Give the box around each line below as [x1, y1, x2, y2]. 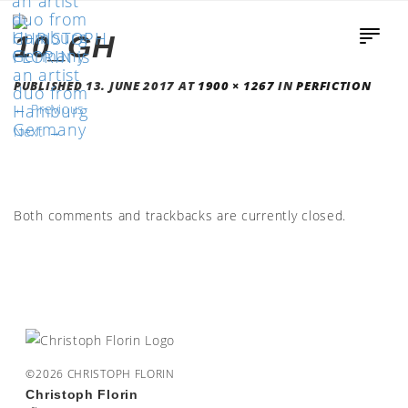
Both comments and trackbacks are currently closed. [14, 207, 346, 224]
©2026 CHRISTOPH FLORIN [25, 365, 175, 381]
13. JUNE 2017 [86, 78, 176, 94]
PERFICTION [296, 78, 372, 94]
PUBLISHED [14, 78, 86, 94]
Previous [26, 100, 86, 117]
